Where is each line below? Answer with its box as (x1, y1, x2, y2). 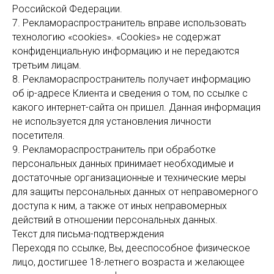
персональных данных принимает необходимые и (12, 158, 234, 169)
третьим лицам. (12, 59, 81, 71)
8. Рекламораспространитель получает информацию (12, 73, 251, 85)
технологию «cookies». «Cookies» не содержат (12, 31, 221, 43)
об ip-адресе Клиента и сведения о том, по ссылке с (12, 87, 248, 99)
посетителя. (12, 130, 65, 141)
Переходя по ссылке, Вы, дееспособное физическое (12, 242, 250, 254)
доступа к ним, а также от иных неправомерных (12, 200, 227, 212)
